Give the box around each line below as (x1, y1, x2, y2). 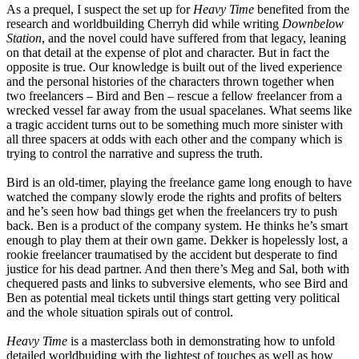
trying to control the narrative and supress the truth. (6, 147, 263, 161)
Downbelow (282, 17, 344, 31)
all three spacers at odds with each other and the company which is (6, 132, 342, 147)
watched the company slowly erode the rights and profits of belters (6, 190, 341, 204)
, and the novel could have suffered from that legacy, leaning (42, 31, 346, 46)
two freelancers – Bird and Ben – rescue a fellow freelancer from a (6, 89, 342, 103)
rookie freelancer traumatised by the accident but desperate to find (6, 248, 337, 262)
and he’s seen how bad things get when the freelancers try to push (6, 204, 337, 219)
